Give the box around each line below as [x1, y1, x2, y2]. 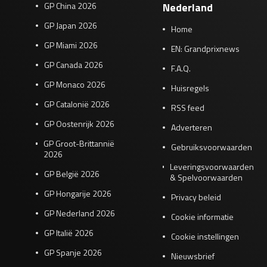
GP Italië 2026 [44, 226, 94, 240]
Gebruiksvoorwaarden [171, 141, 252, 154]
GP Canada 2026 [44, 58, 103, 72]
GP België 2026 [44, 167, 100, 181]
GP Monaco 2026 [44, 78, 105, 91]
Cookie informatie [171, 210, 234, 223]
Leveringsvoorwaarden [170, 160, 254, 173]
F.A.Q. [171, 62, 191, 75]
